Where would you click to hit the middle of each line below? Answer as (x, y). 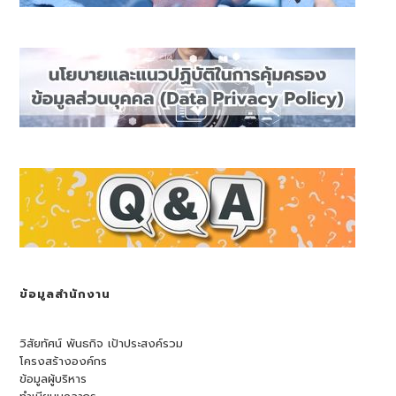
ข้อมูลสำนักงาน (65, 294)
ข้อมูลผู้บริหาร (53, 379)
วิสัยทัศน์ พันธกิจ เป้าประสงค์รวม (102, 343)
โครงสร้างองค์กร (64, 361)
